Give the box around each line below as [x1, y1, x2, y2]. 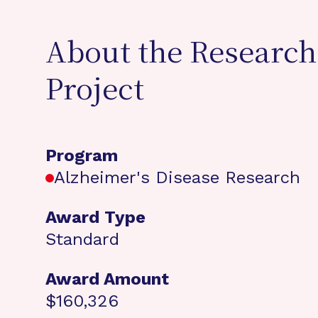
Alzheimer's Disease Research [54, 168, 300, 187]
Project [45, 76, 144, 107]
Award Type [45, 207, 146, 227]
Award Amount [45, 269, 169, 289]
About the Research [45, 39, 317, 70]
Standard [45, 229, 119, 249]
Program [45, 146, 118, 165]
